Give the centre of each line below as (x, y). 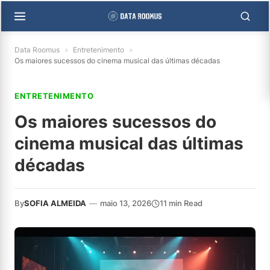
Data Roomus (37, 50)
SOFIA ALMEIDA (55, 203)
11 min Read (181, 203)
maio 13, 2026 (126, 203)
